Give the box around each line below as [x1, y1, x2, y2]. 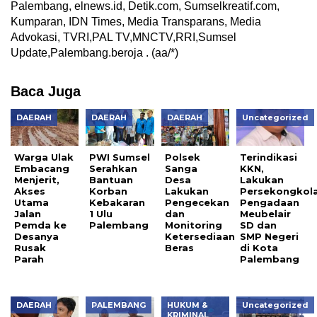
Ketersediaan [164, 231, 235, 243]
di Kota [240, 242, 279, 254]
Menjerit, [14, 174, 59, 186]
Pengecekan [164, 197, 229, 209]
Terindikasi [240, 151, 298, 163]
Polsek [164, 151, 200, 163]
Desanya [14, 231, 59, 243]
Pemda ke [14, 219, 67, 231]
